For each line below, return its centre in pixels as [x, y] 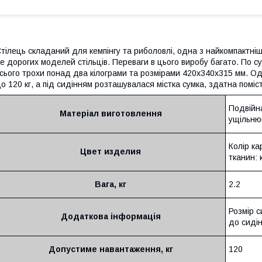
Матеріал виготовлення [111, 113]
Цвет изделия [111, 151]
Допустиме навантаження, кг [111, 249]
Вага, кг [111, 184]
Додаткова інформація [111, 216]
